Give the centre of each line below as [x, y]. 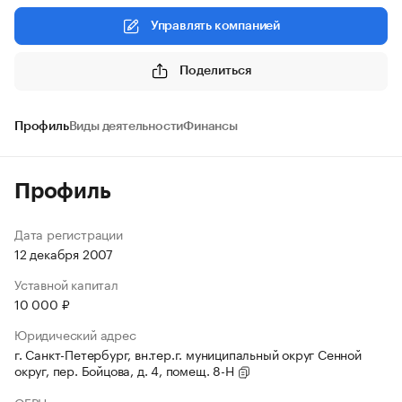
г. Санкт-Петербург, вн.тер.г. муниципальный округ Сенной [188, 354]
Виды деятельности [126, 127]
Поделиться [215, 70]
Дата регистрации [69, 233]
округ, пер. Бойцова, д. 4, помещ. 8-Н [126, 370]
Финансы [210, 127]
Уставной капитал [66, 284]
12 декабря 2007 [64, 253]
